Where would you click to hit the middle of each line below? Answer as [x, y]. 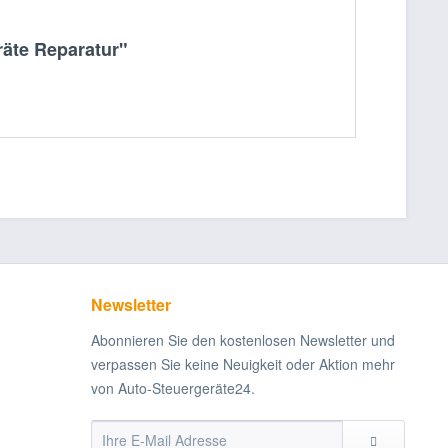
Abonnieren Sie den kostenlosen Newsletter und [243, 340]
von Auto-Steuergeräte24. [173, 388]
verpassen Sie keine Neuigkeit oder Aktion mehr [243, 364]
